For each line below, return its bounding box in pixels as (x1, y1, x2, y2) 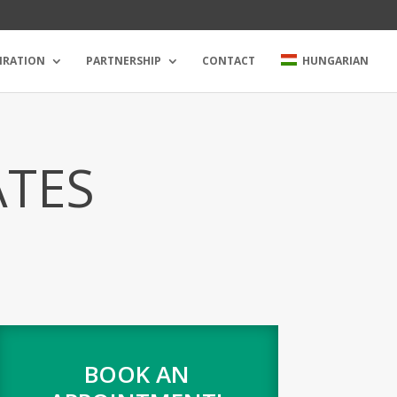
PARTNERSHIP (86, 52, 161, 68)
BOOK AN (83, 357, 190, 390)
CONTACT (202, 52, 255, 68)
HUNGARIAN (302, 52, 369, 68)
